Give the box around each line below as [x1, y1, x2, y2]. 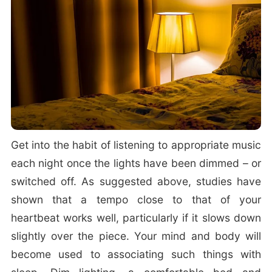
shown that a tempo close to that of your [10, 193, 262, 206]
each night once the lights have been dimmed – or [10, 157, 262, 170]
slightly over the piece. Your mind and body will [10, 229, 262, 243]
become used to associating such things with [10, 248, 262, 261]
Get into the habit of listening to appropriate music [10, 138, 262, 152]
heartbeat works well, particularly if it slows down [10, 211, 262, 225]
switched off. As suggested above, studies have [10, 175, 262, 188]
